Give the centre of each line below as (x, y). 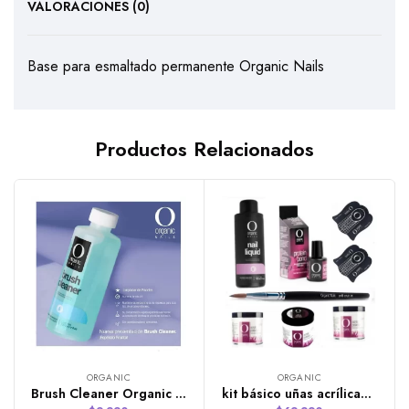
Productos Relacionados (204, 148)
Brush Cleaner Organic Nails (181, 393)
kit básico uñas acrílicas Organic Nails (366, 393)
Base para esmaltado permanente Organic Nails (176, 67)
